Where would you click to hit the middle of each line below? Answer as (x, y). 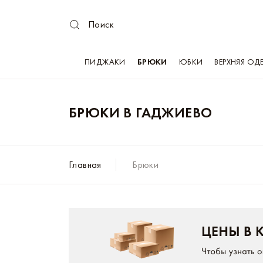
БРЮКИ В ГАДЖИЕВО (141, 112)
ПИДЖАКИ (105, 62)
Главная (85, 164)
